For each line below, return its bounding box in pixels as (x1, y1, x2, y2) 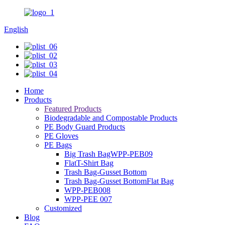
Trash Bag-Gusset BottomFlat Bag (64, 177, 174, 185)
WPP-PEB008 (64, 186, 110, 194)
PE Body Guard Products (44, 123, 125, 131)
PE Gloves (44, 132, 78, 140)
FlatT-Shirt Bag (64, 159, 114, 167)
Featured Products (44, 104, 101, 113)
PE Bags (44, 141, 72, 149)
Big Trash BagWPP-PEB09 (64, 150, 153, 158)
